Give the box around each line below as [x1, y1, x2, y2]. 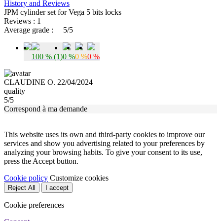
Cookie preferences [4, 200, 64, 209]
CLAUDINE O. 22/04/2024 [4, 77, 93, 86]
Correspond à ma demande [4, 104, 87, 113]
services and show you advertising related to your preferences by [4, 139, 205, 147]
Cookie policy [4, 173, 48, 182]
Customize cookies [50, 173, 109, 182]
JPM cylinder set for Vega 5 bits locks [4, 7, 121, 16]
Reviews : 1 [4, 16, 41, 25]
